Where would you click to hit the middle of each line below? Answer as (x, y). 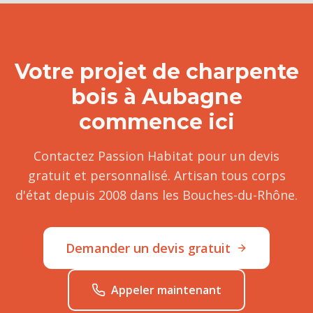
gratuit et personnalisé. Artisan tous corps (156, 175)
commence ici (156, 122)
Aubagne (192, 97)
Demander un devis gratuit (148, 248)
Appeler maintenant (166, 290)
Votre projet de (100, 72)
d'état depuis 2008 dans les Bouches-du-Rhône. (156, 195)
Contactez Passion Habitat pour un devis (156, 156)
